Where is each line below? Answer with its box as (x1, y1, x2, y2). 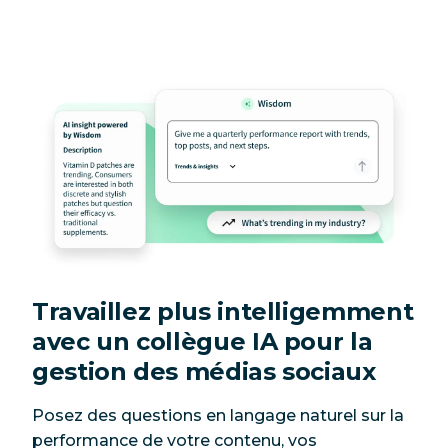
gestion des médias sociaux (32, 356, 376, 386)
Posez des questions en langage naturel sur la (32, 405, 404, 425)
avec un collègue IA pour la (32, 326, 373, 356)
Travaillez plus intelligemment (32, 296, 414, 326)
